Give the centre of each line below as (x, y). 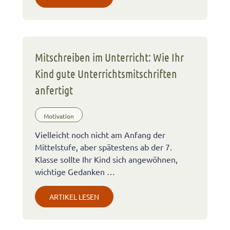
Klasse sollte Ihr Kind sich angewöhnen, (106, 159)
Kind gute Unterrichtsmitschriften (106, 74)
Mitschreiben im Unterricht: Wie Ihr (109, 57)
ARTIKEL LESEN (74, 197)
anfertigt (54, 90)
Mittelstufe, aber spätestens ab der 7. (103, 147)
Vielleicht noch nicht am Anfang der (100, 135)
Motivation (59, 116)
